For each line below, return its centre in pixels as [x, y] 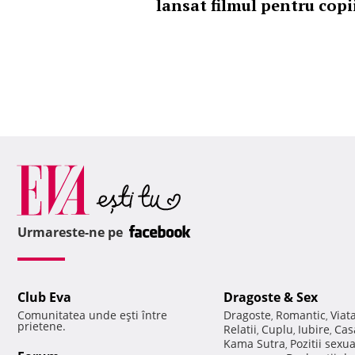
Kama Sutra [254, 344]
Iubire [314, 330]
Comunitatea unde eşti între [92, 315]
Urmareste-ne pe [72, 233]
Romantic [301, 315]
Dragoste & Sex [271, 298]
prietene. [42, 326]
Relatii [240, 330]
